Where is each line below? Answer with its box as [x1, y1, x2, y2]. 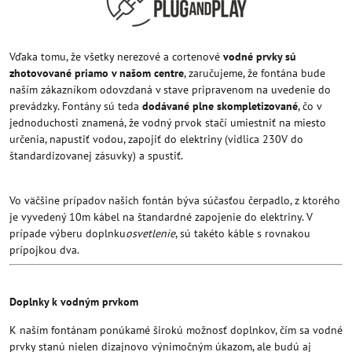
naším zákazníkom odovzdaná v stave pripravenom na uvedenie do [9, 82, 331, 97]
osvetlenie [126, 225, 175, 240]
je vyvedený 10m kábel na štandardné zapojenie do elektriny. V [9, 209, 313, 224]
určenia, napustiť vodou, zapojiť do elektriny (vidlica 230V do [9, 131, 303, 146]
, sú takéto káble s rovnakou [175, 225, 310, 240]
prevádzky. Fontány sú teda [9, 98, 142, 113]
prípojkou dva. [9, 242, 79, 257]
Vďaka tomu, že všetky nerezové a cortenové [9, 49, 223, 64]
